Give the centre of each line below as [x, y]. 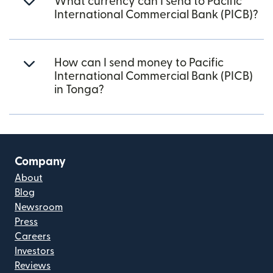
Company [40, 162]
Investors [34, 251]
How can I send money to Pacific [139, 63]
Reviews [33, 266]
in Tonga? [79, 90]
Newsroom [39, 207]
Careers [33, 236]
